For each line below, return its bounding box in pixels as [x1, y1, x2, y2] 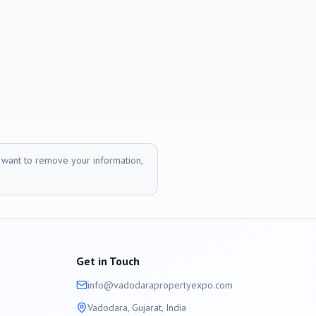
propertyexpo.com [154, 279, 233, 291]
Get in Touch [76, 254, 140, 268]
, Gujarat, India [128, 301, 186, 314]
